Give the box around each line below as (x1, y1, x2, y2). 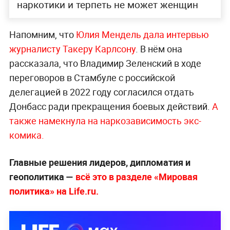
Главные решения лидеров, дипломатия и (9, 156, 190, 169)
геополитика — (9, 170, 75, 183)
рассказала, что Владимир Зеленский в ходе (9, 57, 201, 70)
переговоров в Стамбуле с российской (9, 71, 175, 84)
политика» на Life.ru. (9, 185, 99, 198)
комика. (9, 129, 44, 142)
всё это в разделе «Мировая (75, 170, 198, 183)
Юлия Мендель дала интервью (75, 28, 209, 41)
